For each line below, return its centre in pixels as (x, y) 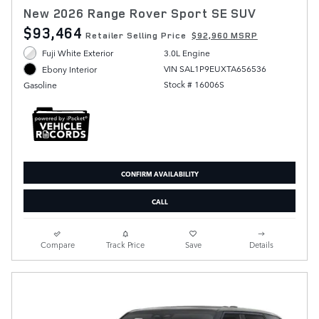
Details (262, 244)
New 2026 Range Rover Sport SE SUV (140, 14)
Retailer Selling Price (136, 36)
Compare (57, 244)
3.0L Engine (187, 53)
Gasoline (40, 84)
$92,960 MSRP (225, 36)
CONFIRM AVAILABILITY (159, 173)
